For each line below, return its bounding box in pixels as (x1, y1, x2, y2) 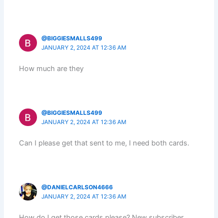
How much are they (19, 64, 84, 73)
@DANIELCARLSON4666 (41, 183, 113, 191)
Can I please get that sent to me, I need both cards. (19, 139, 190, 148)
